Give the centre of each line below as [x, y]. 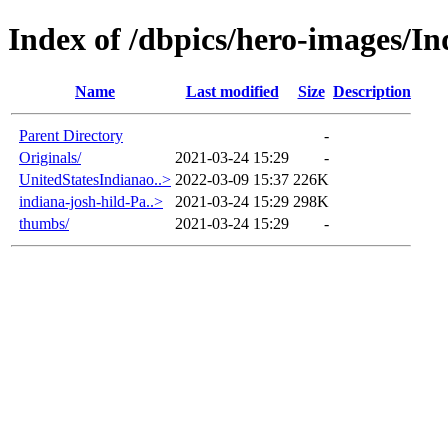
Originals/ [50, 157]
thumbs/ [44, 223]
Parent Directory [71, 135]
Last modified [232, 91]
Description [372, 91]
